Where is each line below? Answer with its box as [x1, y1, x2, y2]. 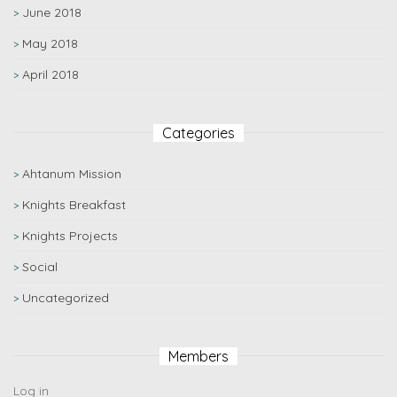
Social [22, 259, 58, 275]
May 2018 [22, 35, 78, 51]
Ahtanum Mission [22, 166, 121, 182]
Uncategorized [22, 290, 109, 306]
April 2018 [22, 66, 79, 82]
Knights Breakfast [22, 197, 126, 213]
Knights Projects [22, 228, 118, 244]
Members [168, 347, 229, 365]
